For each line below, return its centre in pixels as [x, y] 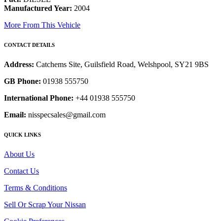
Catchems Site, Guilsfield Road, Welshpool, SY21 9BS [122, 65]
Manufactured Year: [38, 8]
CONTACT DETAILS [29, 45]
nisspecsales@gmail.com [66, 115]
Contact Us [21, 171]
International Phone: [39, 98]
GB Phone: [22, 81]
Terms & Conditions [36, 187]
